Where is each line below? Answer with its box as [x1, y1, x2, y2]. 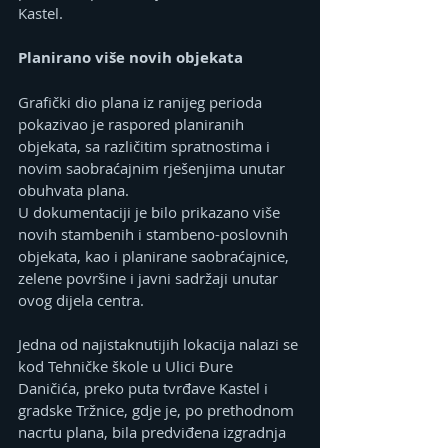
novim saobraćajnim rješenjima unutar [18, 157, 289, 178]
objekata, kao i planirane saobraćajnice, [18, 245, 293, 266]
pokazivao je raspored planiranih [18, 113, 248, 134]
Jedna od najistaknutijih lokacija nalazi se [18, 333, 302, 354]
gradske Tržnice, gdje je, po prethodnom [18, 399, 298, 420]
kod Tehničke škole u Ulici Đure [18, 355, 237, 376]
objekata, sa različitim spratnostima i [18, 135, 274, 156]
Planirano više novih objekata [18, 46, 243, 68]
